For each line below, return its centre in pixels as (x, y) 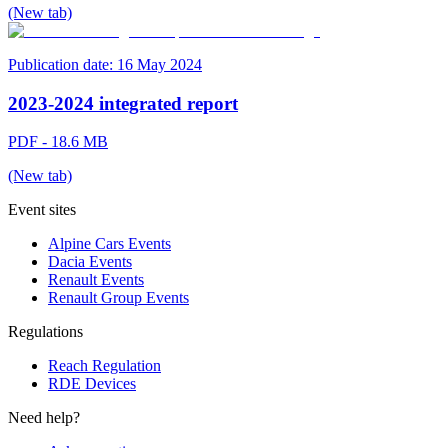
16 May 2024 (159, 64)
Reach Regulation (104, 366)
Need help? (44, 418)
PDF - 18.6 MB (58, 142)
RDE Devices (92, 384)
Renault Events (96, 280)
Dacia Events (90, 262)
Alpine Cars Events (109, 244)
